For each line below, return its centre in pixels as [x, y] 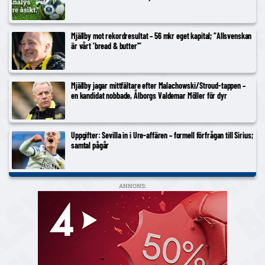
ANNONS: [132, 186]
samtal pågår [90, 145]
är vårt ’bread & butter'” [106, 46]
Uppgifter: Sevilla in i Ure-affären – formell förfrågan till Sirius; [162, 135]
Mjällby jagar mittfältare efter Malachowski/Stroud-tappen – [158, 85]
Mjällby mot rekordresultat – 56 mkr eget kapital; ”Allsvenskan [161, 35]
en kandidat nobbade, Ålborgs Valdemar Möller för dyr [149, 95]
